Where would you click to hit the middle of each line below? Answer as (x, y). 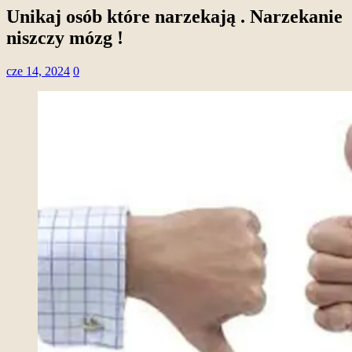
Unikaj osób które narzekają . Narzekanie (174, 16)
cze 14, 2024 (38, 71)
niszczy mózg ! (65, 37)
